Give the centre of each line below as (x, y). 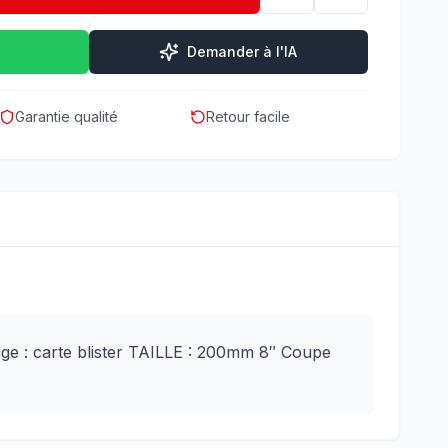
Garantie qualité (67, 116)
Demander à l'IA (242, 51)
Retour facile (247, 116)
